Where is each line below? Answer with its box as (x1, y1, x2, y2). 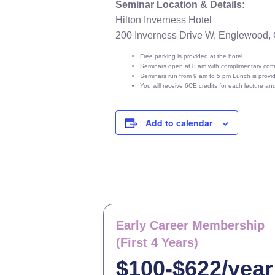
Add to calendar (145, 117, 212, 129)
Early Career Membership (116, 219, 265, 232)
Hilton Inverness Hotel (115, 15, 214, 25)
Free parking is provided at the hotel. (140, 53, 244, 60)
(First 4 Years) (116, 236, 198, 249)
